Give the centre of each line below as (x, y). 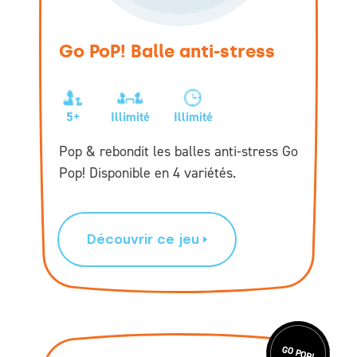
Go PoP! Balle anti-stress (167, 51)
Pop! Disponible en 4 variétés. (147, 173)
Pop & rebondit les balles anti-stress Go (178, 151)
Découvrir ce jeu (143, 239)
